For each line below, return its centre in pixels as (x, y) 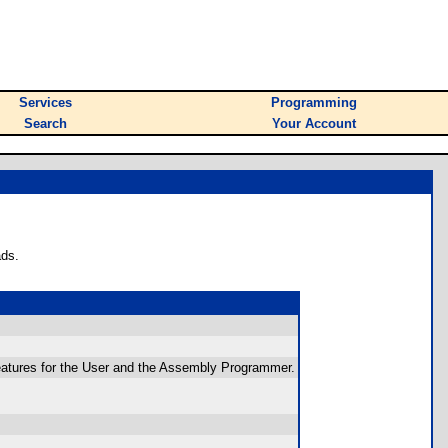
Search (45, 123)
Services (45, 102)
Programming (314, 102)
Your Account (314, 123)
